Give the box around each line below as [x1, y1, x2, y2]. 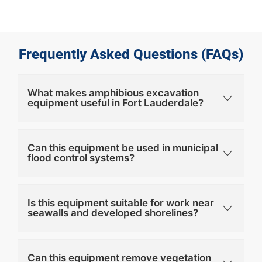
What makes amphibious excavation [27, 87, 199, 99]
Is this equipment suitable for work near [27, 196, 214, 209]
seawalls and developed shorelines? [27, 206, 198, 219]
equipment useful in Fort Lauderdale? [27, 96, 204, 109]
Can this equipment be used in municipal [27, 142, 218, 154]
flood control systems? [27, 151, 135, 164]
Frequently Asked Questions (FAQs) [19, 46, 243, 63]
